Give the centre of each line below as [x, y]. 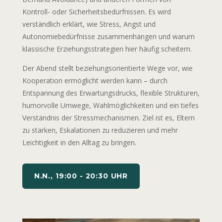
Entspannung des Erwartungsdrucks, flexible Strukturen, [111, 93]
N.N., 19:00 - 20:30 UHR [81, 176]
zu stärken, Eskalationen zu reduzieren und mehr [100, 130]
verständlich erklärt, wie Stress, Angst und [89, 24]
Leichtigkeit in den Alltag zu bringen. [79, 143]
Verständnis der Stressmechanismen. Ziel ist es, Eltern [108, 118]
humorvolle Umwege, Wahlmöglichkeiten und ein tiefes [110, 106]
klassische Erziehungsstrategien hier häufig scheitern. [107, 49]
